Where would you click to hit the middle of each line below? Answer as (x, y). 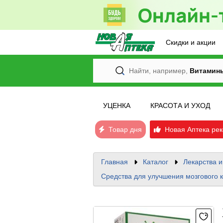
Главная (114, 162)
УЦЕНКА (117, 106)
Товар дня (123, 129)
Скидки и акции (191, 42)
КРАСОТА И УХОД (180, 106)
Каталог (156, 162)
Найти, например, (158, 71)
